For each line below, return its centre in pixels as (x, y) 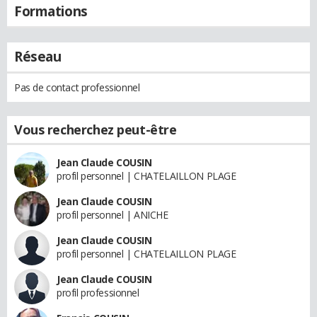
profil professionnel (98, 292)
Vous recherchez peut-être (96, 129)
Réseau (38, 56)
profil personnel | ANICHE (113, 214)
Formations (51, 11)
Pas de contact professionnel (77, 87)
